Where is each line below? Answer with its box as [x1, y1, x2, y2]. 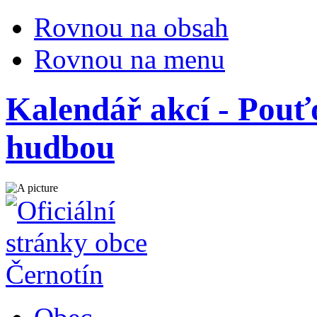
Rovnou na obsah [34, 12, 229, 42]
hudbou [6, 129, 115, 166]
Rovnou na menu [34, 44, 225, 74]
